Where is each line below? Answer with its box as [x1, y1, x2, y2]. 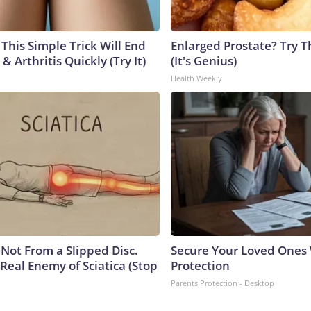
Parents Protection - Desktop [171, 277, 274, 288]
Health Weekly [171, 72, 222, 83]
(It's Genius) [171, 52, 237, 69]
